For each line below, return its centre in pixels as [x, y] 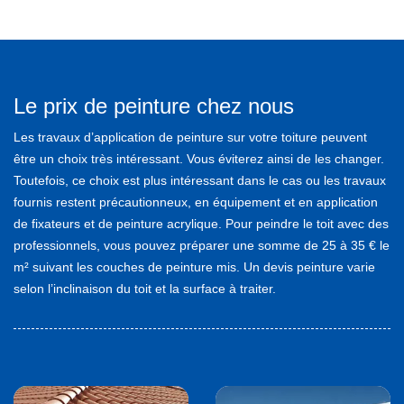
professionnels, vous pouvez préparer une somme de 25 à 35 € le [202, 245]
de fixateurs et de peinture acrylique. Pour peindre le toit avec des [201, 223]
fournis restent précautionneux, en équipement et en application [196, 202]
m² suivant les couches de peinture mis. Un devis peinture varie [194, 266]
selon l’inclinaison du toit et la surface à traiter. [145, 288]
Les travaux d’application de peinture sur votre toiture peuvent [190, 137]
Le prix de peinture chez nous [154, 106]
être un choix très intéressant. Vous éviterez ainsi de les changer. [199, 158]
